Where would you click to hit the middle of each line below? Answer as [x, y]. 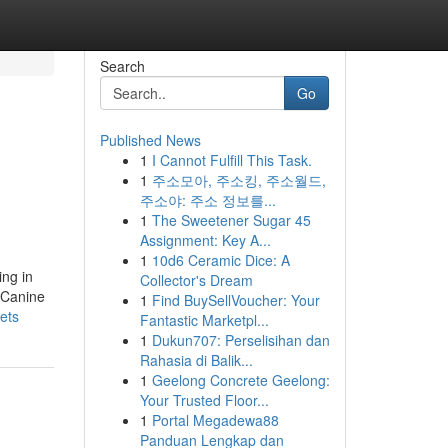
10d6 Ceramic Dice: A [220, 260]
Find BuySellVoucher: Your [235, 300]
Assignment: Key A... [205, 240]
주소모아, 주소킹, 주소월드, [238, 180]
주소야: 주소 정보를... [207, 200]
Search [122, 66]
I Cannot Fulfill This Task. [231, 160]
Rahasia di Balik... [196, 360]
